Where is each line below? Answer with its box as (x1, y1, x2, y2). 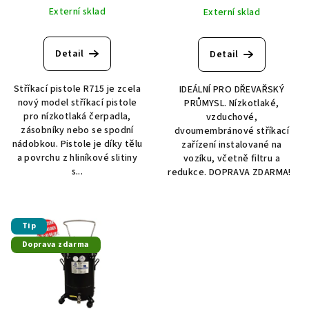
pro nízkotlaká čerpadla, (23, 109, 131, 123)
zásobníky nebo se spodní (21, 123, 134, 137)
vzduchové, (206, 110, 257, 124)
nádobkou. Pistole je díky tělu (12, 137, 143, 151)
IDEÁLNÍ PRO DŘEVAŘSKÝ (179, 82, 285, 97)
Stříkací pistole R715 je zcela (14, 81, 141, 96)
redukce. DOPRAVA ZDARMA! (168, 165, 296, 179)
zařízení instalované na (181, 137, 282, 152)
